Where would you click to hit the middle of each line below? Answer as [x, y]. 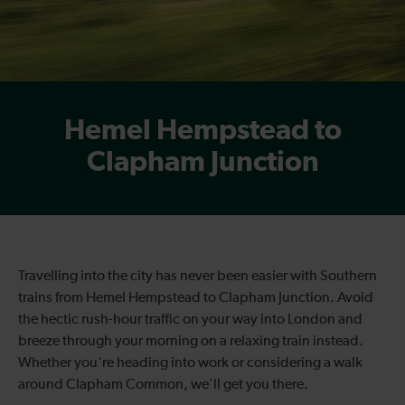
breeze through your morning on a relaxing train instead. [191, 341]
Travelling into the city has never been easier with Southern [198, 276]
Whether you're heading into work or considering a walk [190, 363]
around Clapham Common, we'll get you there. [163, 385]
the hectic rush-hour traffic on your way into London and [190, 320]
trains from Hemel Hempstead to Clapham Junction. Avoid [196, 298]
